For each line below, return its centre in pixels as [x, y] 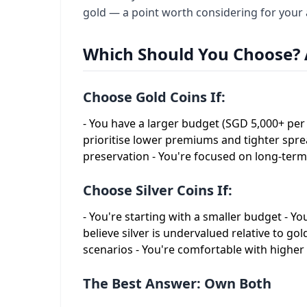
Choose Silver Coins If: [158, 190]
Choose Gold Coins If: [154, 97]
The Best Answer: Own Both [177, 283]
